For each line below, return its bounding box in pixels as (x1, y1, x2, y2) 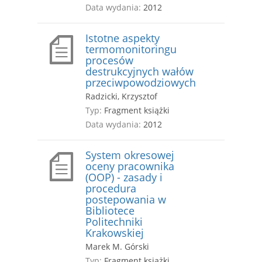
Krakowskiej (85, 226, 144, 240)
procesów (85, 53, 133, 68)
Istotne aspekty (85, 31, 160, 46)
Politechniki (85, 215, 143, 229)
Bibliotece (85, 204, 135, 218)
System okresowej (85, 148, 174, 163)
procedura (85, 181, 136, 196)
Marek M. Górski (85, 241, 149, 253)
